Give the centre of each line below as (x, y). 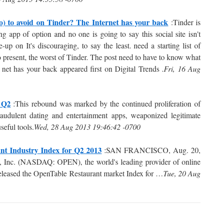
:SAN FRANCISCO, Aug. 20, (151, 150)
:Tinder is (185, 22)
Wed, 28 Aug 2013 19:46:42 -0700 (87, 127)
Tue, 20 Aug (182, 173)
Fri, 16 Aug (182, 69)
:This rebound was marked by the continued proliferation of (106, 103)
